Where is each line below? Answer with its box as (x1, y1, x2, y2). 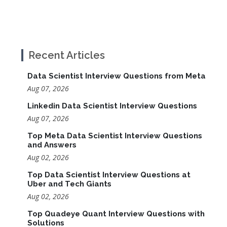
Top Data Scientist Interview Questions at (27, 170, 191, 180)
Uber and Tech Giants (27, 179, 111, 189)
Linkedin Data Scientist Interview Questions (27, 101, 197, 111)
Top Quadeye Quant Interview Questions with (27, 209, 205, 219)
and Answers (27, 140, 77, 150)
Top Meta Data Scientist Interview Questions (27, 131, 202, 141)
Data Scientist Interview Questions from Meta (27, 71, 206, 81)
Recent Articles (28, 49, 105, 62)
